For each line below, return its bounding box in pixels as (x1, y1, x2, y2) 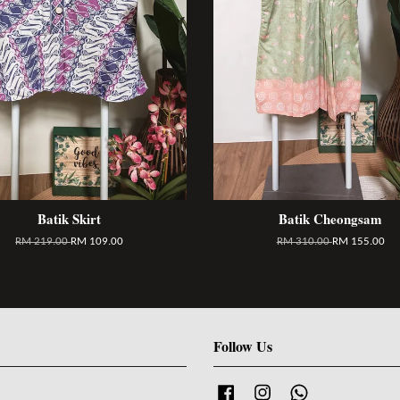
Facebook (238, 383, 284, 396)
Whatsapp (312, 383, 360, 396)
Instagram (275, 383, 321, 396)
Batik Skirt (37, 208, 102, 229)
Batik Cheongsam (279, 208, 383, 229)
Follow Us (213, 335, 272, 356)
